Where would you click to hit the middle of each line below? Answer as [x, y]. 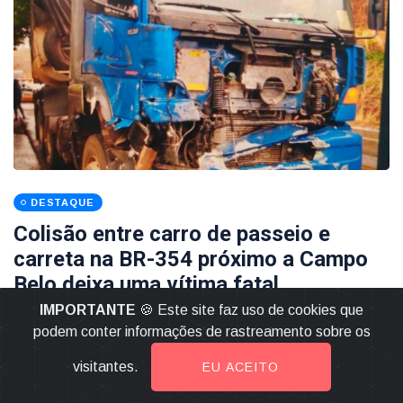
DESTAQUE [63, 202]
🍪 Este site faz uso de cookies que [250, 310]
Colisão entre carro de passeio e [172, 234]
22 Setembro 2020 [72, 317]
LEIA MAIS [41, 347]
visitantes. [107, 367]
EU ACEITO [241, 367]
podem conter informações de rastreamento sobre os [201, 331]
